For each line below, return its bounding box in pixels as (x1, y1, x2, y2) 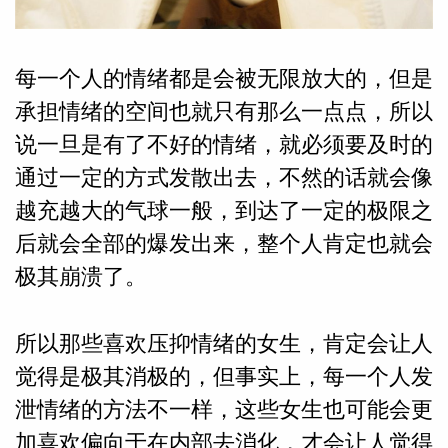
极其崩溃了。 (14, 264, 147, 290)
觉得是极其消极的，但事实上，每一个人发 (14, 363, 434, 389)
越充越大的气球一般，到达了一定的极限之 (14, 198, 434, 224)
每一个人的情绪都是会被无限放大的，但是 (14, 66, 434, 92)
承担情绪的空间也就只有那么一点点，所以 (14, 99, 434, 125)
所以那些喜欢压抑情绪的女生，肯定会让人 (14, 330, 434, 356)
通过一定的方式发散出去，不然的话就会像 (14, 165, 434, 191)
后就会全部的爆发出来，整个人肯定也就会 (14, 231, 434, 257)
